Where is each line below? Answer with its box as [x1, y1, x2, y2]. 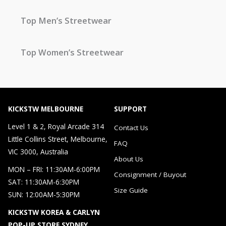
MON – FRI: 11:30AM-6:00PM [8, 164, 100, 175]
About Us [114, 154, 143, 164]
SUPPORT [114, 104, 147, 114]
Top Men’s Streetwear [21, 14, 112, 26]
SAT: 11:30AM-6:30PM [8, 177, 79, 187]
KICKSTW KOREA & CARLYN [8, 207, 100, 217]
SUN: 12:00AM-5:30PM [8, 190, 80, 200]
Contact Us [114, 123, 148, 133]
